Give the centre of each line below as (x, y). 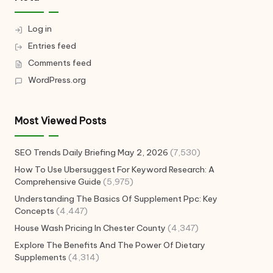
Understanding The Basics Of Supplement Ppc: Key (116, 198)
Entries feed (52, 45)
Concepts (34, 211)
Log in (40, 28)
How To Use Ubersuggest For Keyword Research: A (115, 169)
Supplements (41, 257)
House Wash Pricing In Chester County (90, 228)
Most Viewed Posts (60, 120)
